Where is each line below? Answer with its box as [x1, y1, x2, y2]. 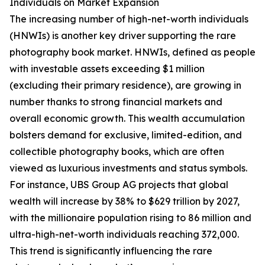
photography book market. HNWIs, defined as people [9, 46, 256, 59]
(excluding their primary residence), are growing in [9, 79, 241, 92]
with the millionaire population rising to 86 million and [9, 212, 251, 224]
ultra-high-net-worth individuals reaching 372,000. [9, 228, 239, 241]
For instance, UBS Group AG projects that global [9, 179, 228, 191]
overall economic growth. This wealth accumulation [9, 112, 245, 125]
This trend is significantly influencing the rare [9, 245, 212, 257]
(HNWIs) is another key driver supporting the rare [9, 30, 236, 42]
